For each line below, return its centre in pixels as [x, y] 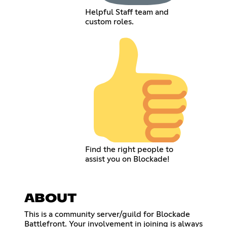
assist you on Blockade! [127, 159]
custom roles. [109, 22]
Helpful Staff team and [127, 12]
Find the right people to [129, 149]
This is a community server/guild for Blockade [107, 214]
